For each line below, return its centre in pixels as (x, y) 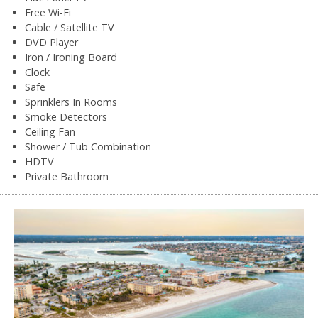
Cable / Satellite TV (70, 27)
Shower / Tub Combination (88, 146)
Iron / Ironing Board (71, 57)
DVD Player (51, 42)
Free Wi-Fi (48, 12)
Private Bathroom (67, 176)
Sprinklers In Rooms (71, 102)
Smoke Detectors (66, 116)
